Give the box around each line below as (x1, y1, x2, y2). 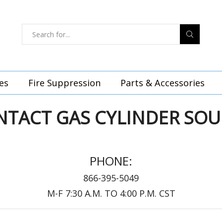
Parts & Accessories (120, 77, 205, 89)
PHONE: (90, 153, 132, 169)
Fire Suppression (28, 77, 101, 89)
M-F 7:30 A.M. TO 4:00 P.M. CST (47, 187, 175, 199)
